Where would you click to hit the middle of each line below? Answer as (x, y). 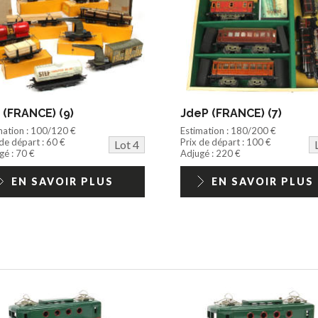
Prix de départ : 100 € (225, 142)
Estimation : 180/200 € (228, 130)
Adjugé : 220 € (210, 153)
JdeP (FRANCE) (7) (231, 113)
